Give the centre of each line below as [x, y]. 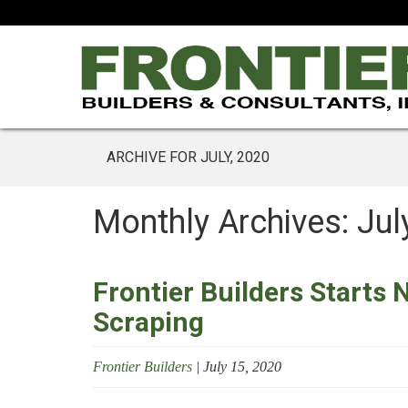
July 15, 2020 [242, 367]
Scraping [148, 322]
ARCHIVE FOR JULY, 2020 [188, 157]
